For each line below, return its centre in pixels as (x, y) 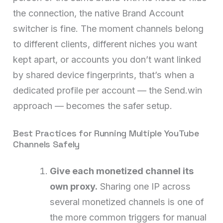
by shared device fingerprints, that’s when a (104, 75)
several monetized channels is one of (127, 202)
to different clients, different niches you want (105, 44)
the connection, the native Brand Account (99, 13)
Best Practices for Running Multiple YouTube (106, 133)
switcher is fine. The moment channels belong (109, 28)
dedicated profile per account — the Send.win (108, 90)
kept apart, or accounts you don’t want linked (107, 59)
